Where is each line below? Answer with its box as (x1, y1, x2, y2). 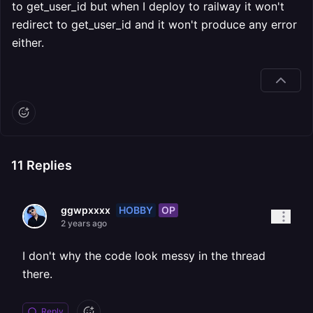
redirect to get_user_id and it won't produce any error (12, 17, 297, 31)
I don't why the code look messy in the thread (22, 249, 265, 263)
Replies (24, 158, 72, 173)
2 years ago (61, 218, 107, 228)
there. (22, 267, 52, 281)
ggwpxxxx (61, 204, 110, 216)
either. (12, 36, 44, 50)
